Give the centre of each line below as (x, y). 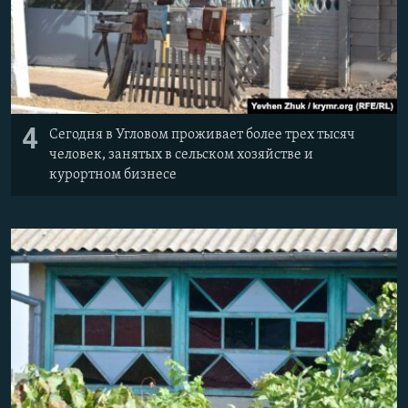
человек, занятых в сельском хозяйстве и (181, 154)
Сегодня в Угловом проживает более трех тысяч (202, 134)
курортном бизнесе (113, 174)
